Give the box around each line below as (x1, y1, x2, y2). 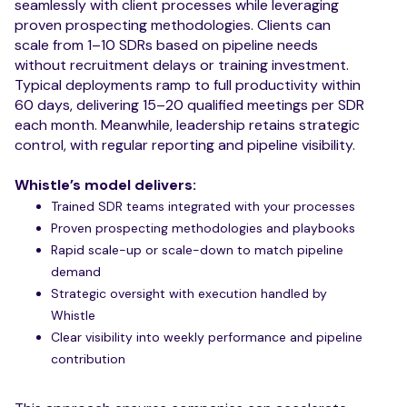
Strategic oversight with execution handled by (51, 284, 327, 302)
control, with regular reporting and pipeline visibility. (15, 134, 355, 154)
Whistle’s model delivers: (15, 174, 196, 194)
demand (51, 263, 101, 280)
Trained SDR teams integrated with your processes (51, 197, 355, 214)
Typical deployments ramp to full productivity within (15, 74, 361, 94)
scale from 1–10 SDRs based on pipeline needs (15, 35, 318, 55)
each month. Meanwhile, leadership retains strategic (15, 114, 360, 134)
